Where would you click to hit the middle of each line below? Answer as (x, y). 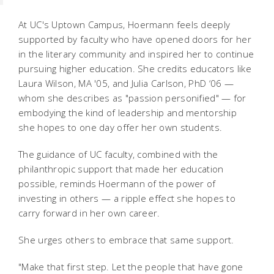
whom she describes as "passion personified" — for (132, 98)
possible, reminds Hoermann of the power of (117, 183)
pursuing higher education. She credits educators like (135, 68)
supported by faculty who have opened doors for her (135, 39)
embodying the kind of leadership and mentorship (128, 112)
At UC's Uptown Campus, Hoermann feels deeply (124, 24)
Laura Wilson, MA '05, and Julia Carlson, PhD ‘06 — (126, 83)
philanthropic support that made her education (121, 168)
